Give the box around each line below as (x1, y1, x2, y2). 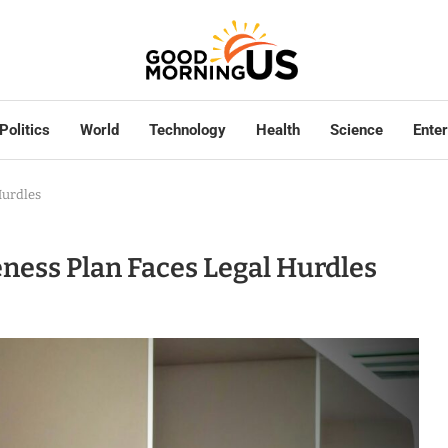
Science (329, 121, 383, 139)
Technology (148, 121, 226, 139)
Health (255, 121, 300, 139)
